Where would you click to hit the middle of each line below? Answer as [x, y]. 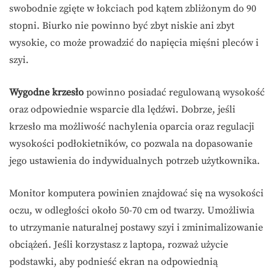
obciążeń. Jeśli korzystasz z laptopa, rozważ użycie [119, 244]
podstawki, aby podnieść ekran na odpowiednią [113, 261]
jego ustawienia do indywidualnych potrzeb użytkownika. [135, 161]
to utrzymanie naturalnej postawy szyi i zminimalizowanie [136, 227]
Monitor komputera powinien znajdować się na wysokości [136, 193]
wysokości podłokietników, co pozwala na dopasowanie [131, 143]
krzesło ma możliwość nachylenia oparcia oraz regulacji [132, 126]
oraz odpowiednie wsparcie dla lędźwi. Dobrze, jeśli [122, 109]
